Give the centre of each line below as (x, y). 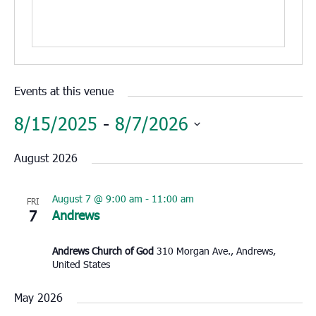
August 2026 (45, 158)
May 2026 (38, 298)
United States (81, 265)
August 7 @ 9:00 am (97, 199)
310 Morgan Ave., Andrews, (216, 251)
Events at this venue (63, 91)
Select (32, 147)
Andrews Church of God (104, 251)
